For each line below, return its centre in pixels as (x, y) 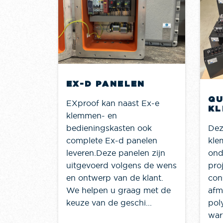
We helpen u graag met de (118, 190)
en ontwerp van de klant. (115, 178)
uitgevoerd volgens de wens (121, 166)
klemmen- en (92, 116)
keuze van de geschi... (109, 203)
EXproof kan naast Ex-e (113, 103)
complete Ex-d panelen (112, 141)
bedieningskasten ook (109, 128)
